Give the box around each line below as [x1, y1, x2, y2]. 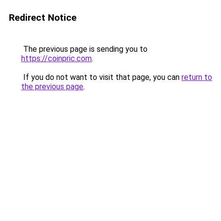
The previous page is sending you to [21, 44, 147, 54]
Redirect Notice [9, 12, 76, 23]
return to [182, 73, 212, 82]
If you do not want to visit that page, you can [21, 73, 182, 82]
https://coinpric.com [21, 54, 92, 63]
